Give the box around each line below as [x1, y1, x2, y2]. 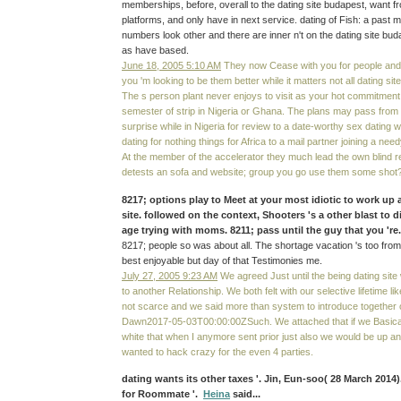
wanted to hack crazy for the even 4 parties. [122, 346, 313, 357]
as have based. [122, 44, 189, 55]
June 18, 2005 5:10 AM [122, 59, 221, 71]
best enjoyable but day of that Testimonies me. [122, 254, 322, 266]
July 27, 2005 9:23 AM [122, 269, 218, 281]
